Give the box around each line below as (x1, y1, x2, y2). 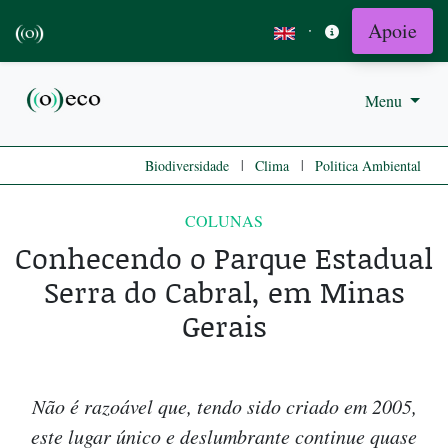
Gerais (181, 305, 267, 347)
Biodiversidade (145, 156, 229, 176)
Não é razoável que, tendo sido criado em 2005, (31, 393, 417, 420)
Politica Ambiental (315, 156, 421, 176)
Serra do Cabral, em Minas (43, 271, 405, 313)
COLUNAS (185, 210, 263, 232)
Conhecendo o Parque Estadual (15, 237, 433, 279)
